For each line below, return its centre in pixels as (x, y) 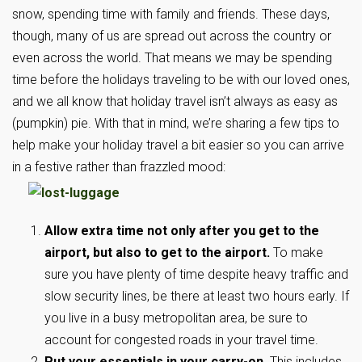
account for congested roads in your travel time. (181, 340)
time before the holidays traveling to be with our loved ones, (181, 80)
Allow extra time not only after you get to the (182, 231)
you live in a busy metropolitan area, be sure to (176, 318)
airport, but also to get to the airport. (157, 253)
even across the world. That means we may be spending (172, 58)
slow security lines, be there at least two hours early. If (197, 296)
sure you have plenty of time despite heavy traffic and (196, 274)
